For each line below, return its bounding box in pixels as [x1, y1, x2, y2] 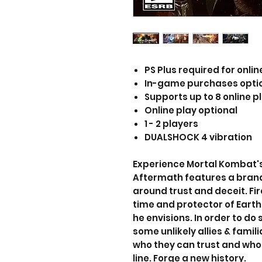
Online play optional [144, 104, 237, 116]
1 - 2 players [144, 118, 198, 130]
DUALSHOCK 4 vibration [144, 131, 252, 143]
